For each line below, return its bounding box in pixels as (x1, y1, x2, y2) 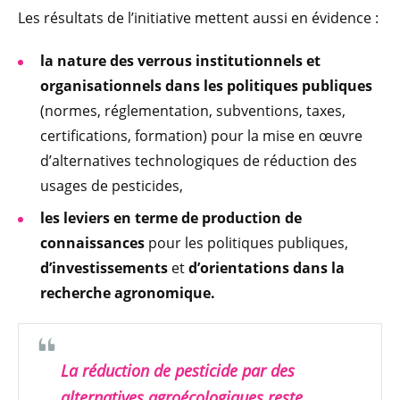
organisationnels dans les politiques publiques (40, 75, 372, 96)
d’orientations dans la (188, 257, 345, 278)
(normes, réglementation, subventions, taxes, (40, 100, 346, 121)
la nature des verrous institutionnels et (40, 50, 321, 71)
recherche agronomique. (40, 282, 215, 303)
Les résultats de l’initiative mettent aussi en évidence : (18, 7, 379, 28)
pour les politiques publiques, (145, 232, 348, 253)
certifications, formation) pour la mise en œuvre (40, 125, 362, 146)
